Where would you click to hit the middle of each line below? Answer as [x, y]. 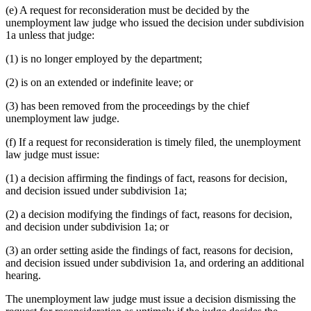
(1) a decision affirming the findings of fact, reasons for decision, [146, 178]
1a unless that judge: [50, 35]
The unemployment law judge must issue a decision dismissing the [151, 299]
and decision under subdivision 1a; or [87, 226]
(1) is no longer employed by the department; [104, 58]
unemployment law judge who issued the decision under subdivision [155, 22]
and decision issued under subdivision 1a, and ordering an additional [155, 262]
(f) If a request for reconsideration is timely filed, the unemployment [153, 142]
